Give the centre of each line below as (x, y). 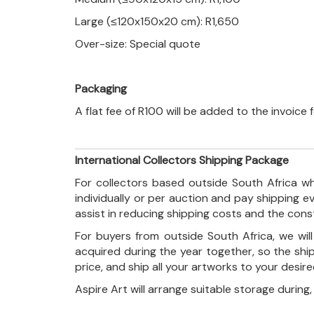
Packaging (101, 88)
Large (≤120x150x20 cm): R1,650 (157, 21)
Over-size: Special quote (138, 43)
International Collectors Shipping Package (182, 160)
